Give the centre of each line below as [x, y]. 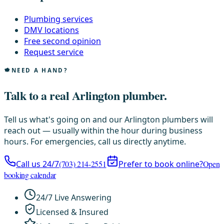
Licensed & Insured [72, 212]
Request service [54, 52]
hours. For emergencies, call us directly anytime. [95, 141]
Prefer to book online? [160, 164]
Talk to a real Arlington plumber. [85, 95]
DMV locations [51, 30]
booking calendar [30, 175]
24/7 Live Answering [74, 197]
